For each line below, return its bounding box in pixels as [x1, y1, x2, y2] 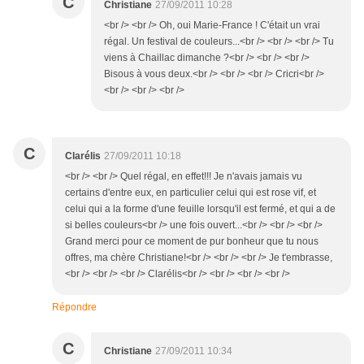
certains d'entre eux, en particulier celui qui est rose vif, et [65, 187, 316, 199]
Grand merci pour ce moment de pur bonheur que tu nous [65, 236, 318, 248]
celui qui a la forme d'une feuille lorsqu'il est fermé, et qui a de [65, 203, 336, 215]
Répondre [52, 301, 97, 314]
